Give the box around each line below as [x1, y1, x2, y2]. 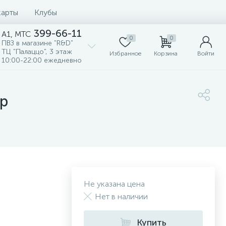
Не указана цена [84, 179, 145, 189]
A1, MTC [2, 29, 31, 39]
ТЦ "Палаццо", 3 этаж [2, 47, 72, 56]
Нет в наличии [95, 192, 148, 201]
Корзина [153, 50, 178, 57]
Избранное [109, 50, 141, 57]
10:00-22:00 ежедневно [2, 56, 82, 65]
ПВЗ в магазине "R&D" [2, 39, 73, 47]
